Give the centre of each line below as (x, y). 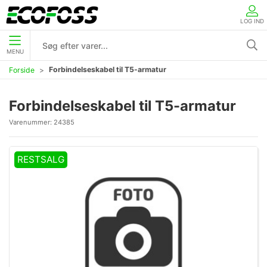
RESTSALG (41, 159)
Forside (22, 70)
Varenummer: (31, 122)
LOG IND (252, 21)
